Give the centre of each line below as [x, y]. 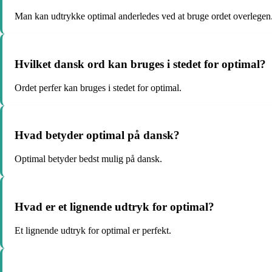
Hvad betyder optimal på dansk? [97, 135]
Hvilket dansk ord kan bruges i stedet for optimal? [140, 64]
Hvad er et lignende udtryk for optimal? [114, 206]
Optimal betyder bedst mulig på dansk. [88, 159]
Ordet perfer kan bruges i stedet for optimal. [98, 87]
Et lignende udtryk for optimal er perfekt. [93, 230]
